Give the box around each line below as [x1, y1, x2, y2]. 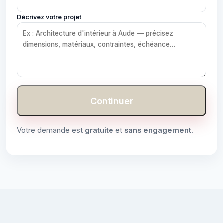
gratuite [85, 125, 113, 135]
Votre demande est [17, 125, 85, 135]
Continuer [90, 95, 133, 106]
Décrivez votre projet [17, 13, 81, 21]
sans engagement [124, 125, 191, 135]
